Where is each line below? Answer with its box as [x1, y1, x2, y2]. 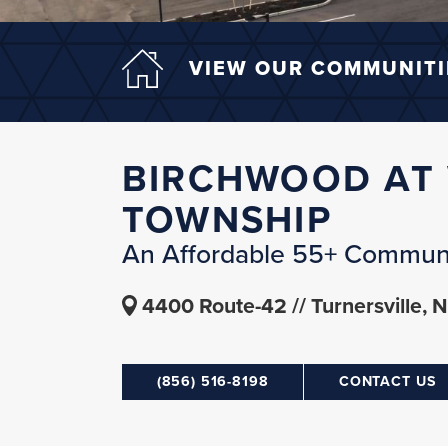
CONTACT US [338, 373, 437, 391]
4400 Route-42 [142, 292, 287, 319]
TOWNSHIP [122, 198, 332, 244]
